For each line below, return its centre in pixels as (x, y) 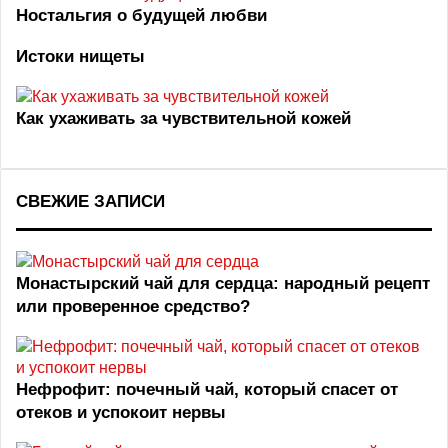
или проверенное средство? (133, 306)
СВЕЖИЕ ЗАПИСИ (90, 201)
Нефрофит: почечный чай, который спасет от (207, 389)
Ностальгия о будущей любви (141, 15)
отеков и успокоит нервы (121, 412)
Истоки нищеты (80, 56)
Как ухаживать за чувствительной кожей (183, 118)
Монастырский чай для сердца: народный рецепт (223, 283)
